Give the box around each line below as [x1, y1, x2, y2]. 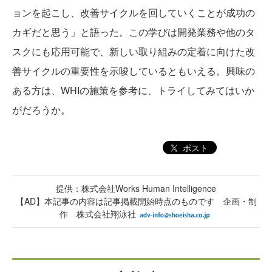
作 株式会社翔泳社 [59, 208, 136, 220]
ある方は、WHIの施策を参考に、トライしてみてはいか [12, 83, 254, 97]
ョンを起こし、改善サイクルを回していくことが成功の [12, 5, 255, 19]
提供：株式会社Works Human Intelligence [56, 182, 216, 195]
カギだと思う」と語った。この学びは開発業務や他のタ [12, 24, 255, 39]
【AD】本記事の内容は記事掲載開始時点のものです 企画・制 [15, 195, 257, 208]
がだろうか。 [12, 102, 70, 117]
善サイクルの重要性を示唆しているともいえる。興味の [12, 63, 255, 78]
